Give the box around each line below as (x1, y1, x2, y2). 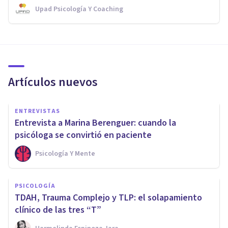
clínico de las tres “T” (15, 203, 101, 216)
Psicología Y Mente (35, 148, 95, 159)
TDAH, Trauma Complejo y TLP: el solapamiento (15, 191, 202, 204)
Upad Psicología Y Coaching (35, 4, 123, 14)
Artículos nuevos (8, 73, 98, 91)
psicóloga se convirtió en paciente (15, 128, 152, 141)
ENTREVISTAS (15, 106, 60, 116)
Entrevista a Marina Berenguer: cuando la (15, 116, 176, 129)
